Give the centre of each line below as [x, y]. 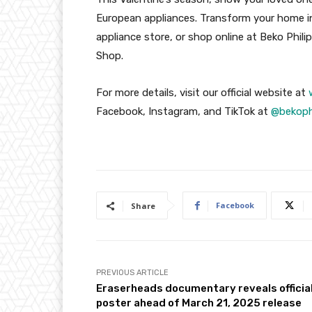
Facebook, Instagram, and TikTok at [184, 111]
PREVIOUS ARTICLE [132, 272]
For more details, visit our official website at [202, 92]
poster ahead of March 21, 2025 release [199, 303]
